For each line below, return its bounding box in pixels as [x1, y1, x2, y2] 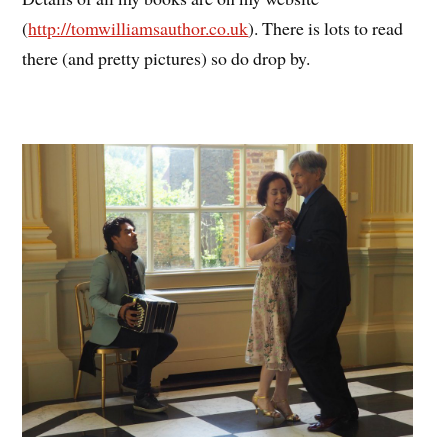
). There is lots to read [248, 15, 404, 40]
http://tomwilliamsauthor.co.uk [28, 15, 249, 40]
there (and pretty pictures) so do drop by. [22, 45, 311, 70]
